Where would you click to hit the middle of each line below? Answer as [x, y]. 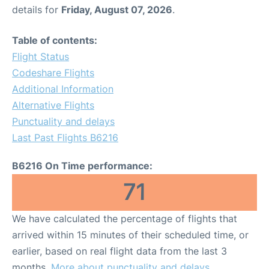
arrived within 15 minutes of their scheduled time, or [130, 235]
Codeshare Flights [53, 73]
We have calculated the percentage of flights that [125, 219]
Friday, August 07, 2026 [117, 10]
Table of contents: [55, 40]
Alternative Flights [53, 105]
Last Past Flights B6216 [65, 138]
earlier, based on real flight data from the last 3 [119, 251]
